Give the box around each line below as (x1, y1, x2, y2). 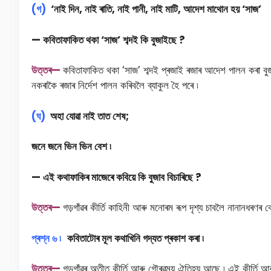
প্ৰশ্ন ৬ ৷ (31, 230, 61, 246)
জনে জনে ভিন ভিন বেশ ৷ (31, 139, 111, 154)
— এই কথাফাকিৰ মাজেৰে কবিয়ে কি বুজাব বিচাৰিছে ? (31, 169, 201, 184)
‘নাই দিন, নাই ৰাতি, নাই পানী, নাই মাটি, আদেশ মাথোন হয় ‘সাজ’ (48, 2, 261, 17)
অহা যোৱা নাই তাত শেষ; (45, 108, 129, 123)
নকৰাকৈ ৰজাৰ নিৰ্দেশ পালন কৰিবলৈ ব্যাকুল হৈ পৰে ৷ (31, 78, 198, 93)
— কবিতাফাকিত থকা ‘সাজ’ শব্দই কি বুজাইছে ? (31, 32, 185, 47)
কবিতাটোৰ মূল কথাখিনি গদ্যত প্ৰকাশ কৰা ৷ (67, 230, 204, 246)
